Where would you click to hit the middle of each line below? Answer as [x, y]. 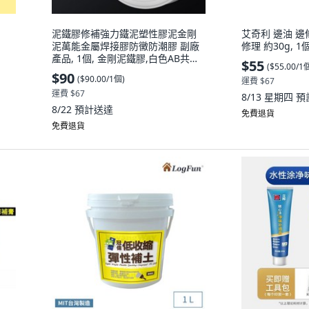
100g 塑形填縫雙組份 [98, 71]
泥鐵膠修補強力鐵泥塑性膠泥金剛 [124, 33]
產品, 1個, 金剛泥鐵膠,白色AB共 [121, 58]
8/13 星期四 [269, 97]
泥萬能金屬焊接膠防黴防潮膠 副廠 [126, 46]
